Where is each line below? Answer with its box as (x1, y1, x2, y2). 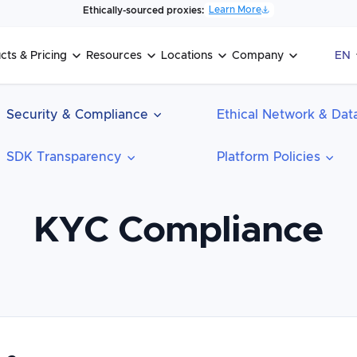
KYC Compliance (33, 211, 324, 249)
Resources (86, 49, 142, 61)
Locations (161, 49, 213, 61)
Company (232, 49, 284, 61)
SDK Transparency (6, 151, 122, 164)
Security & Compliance (6, 108, 148, 121)
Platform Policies (217, 151, 320, 164)
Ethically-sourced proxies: (83, 5, 204, 15)
